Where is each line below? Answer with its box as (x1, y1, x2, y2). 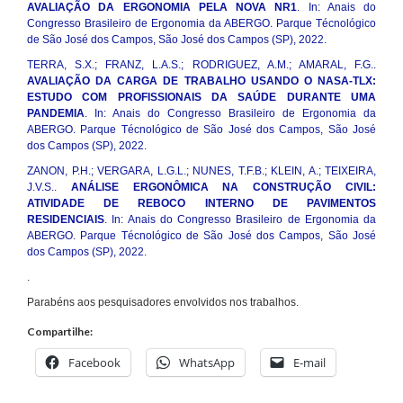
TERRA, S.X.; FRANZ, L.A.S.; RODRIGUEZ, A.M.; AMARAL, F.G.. (27, 58, 376, 72)
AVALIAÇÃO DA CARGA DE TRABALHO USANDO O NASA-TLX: (27, 75, 376, 88)
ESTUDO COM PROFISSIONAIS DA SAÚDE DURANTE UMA (27, 91, 376, 104)
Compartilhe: (27, 325, 93, 339)
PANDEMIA (27, 107, 85, 121)
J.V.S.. (27, 181, 71, 194)
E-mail (293, 354, 326, 372)
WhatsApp (179, 354, 235, 372)
